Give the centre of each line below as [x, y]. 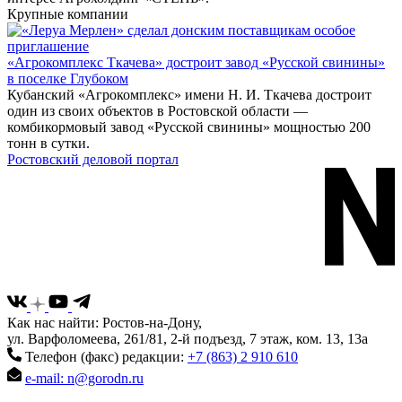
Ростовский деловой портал [93, 160]
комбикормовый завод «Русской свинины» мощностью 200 [189, 127]
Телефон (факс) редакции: [105, 357]
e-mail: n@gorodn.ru [84, 378]
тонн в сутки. [48, 144]
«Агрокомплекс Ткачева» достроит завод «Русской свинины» [196, 63]
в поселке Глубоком [68, 79]
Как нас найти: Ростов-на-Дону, [105, 323]
